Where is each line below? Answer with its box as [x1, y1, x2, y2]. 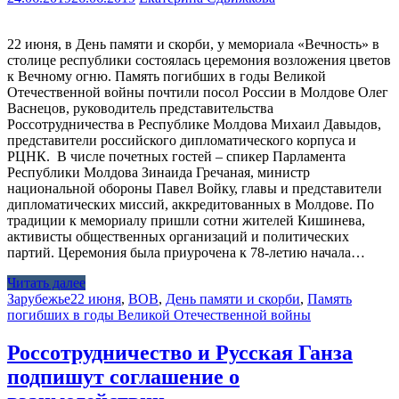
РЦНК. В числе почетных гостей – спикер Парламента [7, 148, 346, 164]
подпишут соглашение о [7, 364, 240, 388]
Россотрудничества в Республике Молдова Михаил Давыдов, [7, 116, 381, 132]
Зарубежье [7, 290, 70, 306]
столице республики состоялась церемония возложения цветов [7, 52, 391, 68]
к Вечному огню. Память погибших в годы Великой [7, 68, 326, 84]
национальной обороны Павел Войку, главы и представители [7, 180, 382, 196]
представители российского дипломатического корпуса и [7, 132, 356, 148]
